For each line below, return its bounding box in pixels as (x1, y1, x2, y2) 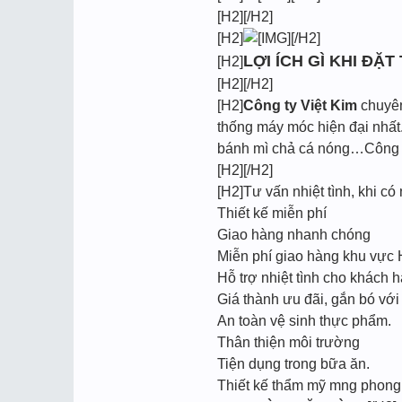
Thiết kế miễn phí (217, 205, 327, 221)
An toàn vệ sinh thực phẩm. (217, 313, 391, 328)
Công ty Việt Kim (243, 98, 357, 113)
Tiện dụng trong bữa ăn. (217, 356, 370, 371)
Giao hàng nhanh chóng (217, 227, 371, 242)
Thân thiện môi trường (217, 335, 360, 350)
